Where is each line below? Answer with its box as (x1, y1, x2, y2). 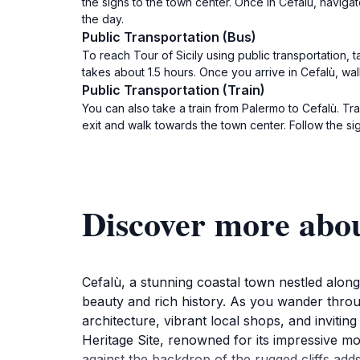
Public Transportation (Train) (82, 82, 265, 98)
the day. (82, 12, 124, 26)
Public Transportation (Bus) (82, 29, 256, 45)
